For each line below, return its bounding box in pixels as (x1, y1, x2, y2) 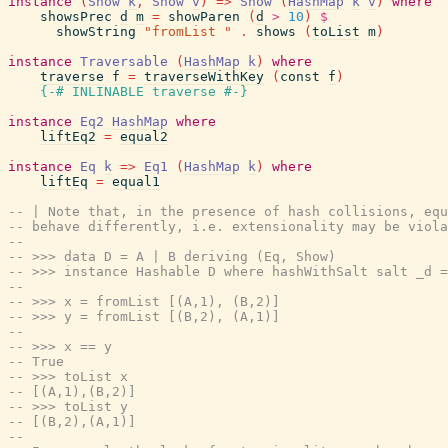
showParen (168, 9, 240, 24)
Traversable (80, 54, 168, 69)
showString (56, 24, 136, 39)
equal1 (112, 174, 160, 189)
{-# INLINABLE (40, 84, 144, 99)
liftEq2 (40, 129, 96, 144)
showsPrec (40, 9, 112, 24)
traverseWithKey (144, 69, 264, 84)
